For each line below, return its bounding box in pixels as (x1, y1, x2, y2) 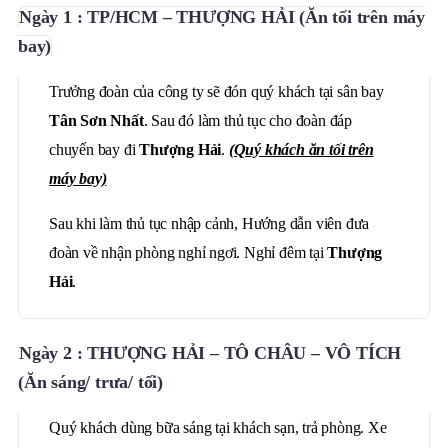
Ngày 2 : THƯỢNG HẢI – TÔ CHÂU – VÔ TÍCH (19, 343, 402, 363)
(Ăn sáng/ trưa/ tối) (18, 372, 164, 392)
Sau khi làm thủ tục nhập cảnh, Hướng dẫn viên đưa (49, 215, 370, 232)
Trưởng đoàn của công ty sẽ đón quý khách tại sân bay (49, 83, 384, 100)
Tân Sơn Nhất (49, 112, 144, 129)
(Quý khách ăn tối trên (228, 141, 374, 158)
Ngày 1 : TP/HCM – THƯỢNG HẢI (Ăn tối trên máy (19, 7, 425, 27)
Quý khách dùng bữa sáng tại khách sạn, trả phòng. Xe (49, 419, 387, 436)
